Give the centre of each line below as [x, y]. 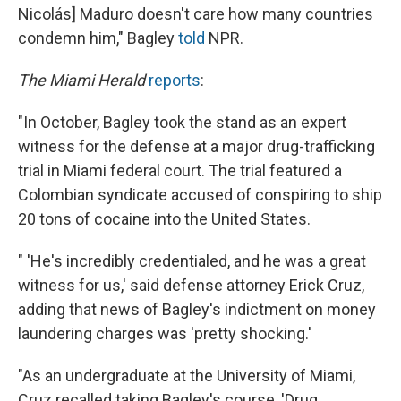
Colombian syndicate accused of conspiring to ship [200, 195]
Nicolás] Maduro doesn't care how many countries [196, 14]
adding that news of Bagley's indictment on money [197, 310]
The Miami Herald [81, 81]
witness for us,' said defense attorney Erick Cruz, [191, 286]
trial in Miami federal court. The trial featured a [180, 171]
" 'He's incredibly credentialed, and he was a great [192, 261]
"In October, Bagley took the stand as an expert [182, 123]
